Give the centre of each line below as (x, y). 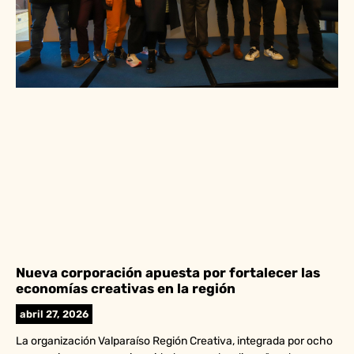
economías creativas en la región (126, 289)
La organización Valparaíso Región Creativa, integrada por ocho (174, 341)
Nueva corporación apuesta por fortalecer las (168, 273)
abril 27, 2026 (54, 314)
